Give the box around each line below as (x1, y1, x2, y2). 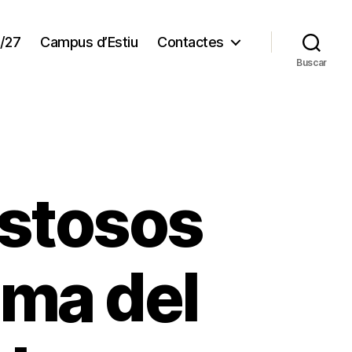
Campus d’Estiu (40, 33, 138, 50)
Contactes (157, 33, 224, 50)
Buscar (295, 57, 328, 68)
